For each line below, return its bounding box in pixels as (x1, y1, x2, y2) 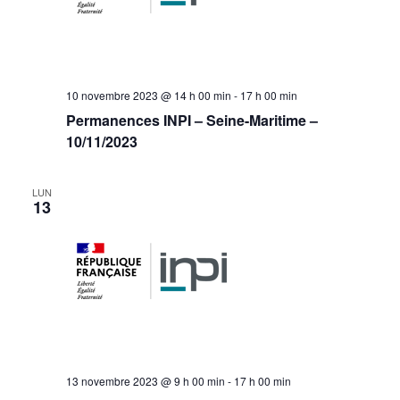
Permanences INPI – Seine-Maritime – (65, 110, 318, 131)
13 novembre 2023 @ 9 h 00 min (65, 373, 225, 389)
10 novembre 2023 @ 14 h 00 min (65, 87, 231, 104)
